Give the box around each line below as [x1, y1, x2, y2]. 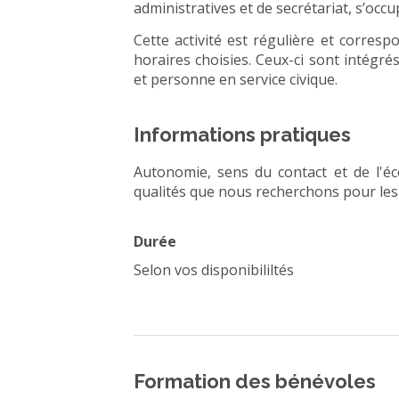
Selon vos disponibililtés [133, 260, 294, 280]
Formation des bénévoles [133, 370, 376, 393]
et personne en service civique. [133, 69, 338, 89]
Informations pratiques [133, 123, 351, 146]
